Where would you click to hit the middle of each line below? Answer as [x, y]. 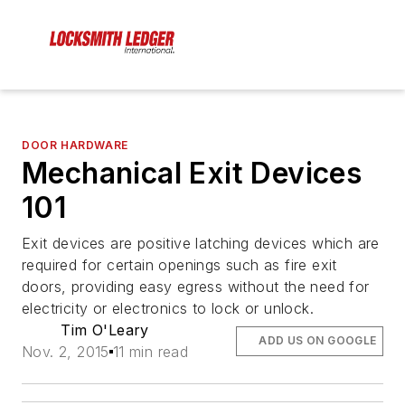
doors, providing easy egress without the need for [196, 287]
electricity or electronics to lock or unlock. [168, 309]
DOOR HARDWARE [75, 146]
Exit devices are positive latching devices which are [201, 244]
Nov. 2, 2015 [66, 352]
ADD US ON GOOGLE [318, 341]
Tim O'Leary [105, 330]
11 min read [151, 352]
